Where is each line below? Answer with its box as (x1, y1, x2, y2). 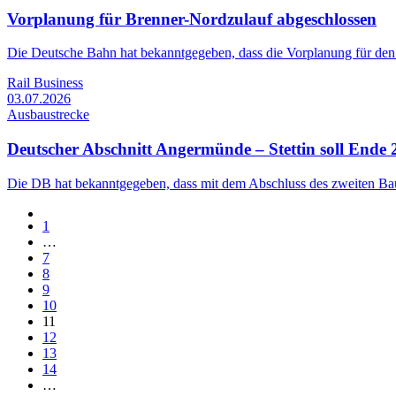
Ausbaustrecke (7, 107, 89, 123)
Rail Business (7, 75, 83, 91)
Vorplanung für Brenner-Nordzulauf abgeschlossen (7, 9, 377, 28)
